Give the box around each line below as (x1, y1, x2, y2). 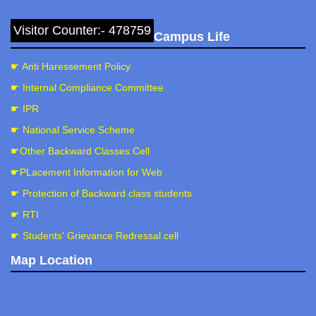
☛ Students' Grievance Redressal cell (11, 230, 178, 241)
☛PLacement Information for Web (11, 166, 162, 178)
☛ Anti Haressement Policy (11, 61, 130, 72)
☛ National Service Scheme (11, 124, 135, 135)
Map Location (11, 253, 92, 267)
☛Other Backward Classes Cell (11, 145, 150, 157)
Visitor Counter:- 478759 (13, 23, 151, 37)
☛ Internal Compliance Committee (11, 82, 164, 93)
